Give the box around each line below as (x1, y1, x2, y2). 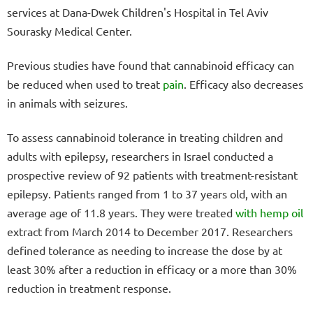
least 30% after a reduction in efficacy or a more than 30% (7, 261, 297, 276)
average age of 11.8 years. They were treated (7, 205, 235, 219)
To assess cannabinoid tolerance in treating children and (7, 129, 283, 144)
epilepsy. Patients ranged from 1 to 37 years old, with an (7, 186, 287, 201)
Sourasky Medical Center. (7, 23, 132, 38)
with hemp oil (235, 205, 303, 219)
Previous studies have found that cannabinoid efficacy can (7, 57, 294, 72)
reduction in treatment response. (7, 280, 171, 295)
